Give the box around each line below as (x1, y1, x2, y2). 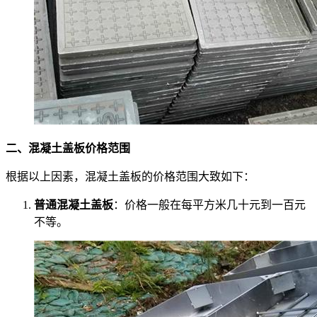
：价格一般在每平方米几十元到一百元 (113, 199, 306, 212)
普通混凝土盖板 (34, 199, 113, 212)
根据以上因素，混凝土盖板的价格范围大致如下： (6, 171, 255, 183)
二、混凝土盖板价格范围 (6, 142, 130, 155)
